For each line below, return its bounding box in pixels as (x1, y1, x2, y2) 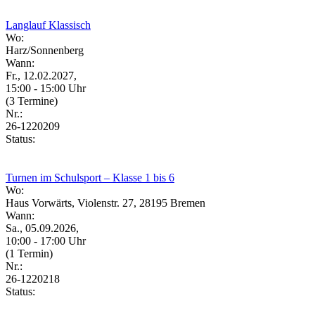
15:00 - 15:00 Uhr (6, 82, 86, 94)
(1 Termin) (6, 247, 53, 259)
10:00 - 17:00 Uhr (6, 234, 86, 247)
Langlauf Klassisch (6, 18, 91, 31)
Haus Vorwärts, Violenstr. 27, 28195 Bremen (6, 196, 205, 209)
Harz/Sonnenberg (6, 44, 84, 56)
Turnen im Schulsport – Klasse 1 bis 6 (6, 171, 174, 184)
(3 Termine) (6, 94, 58, 107)
